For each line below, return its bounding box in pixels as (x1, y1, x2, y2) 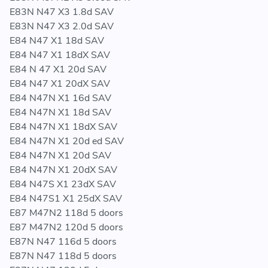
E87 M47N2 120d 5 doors (10, 221, 123, 234)
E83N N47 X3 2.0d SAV (10, 20, 114, 33)
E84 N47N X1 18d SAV (10, 106, 111, 120)
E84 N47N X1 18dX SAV (10, 120, 117, 134)
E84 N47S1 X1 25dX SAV (10, 192, 122, 206)
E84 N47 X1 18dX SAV (10, 48, 110, 62)
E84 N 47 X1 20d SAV (10, 63, 106, 77)
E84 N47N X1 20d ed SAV (10, 135, 124, 148)
